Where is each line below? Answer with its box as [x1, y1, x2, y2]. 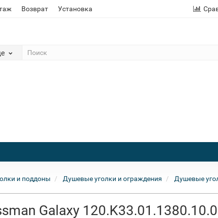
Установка [58, 5, 92, 13]
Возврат [21, 5, 48, 13]
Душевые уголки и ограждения [63, 175, 162, 182]
